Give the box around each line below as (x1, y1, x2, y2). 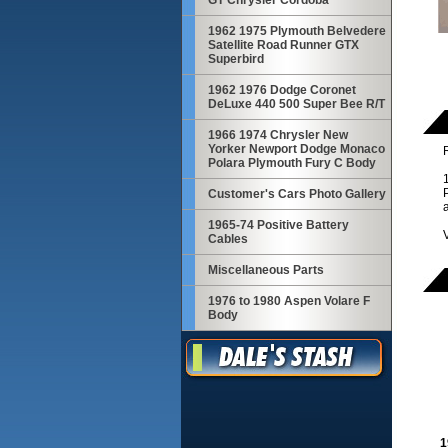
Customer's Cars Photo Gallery (207, 187, 386, 201)
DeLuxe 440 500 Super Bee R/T (207, 97, 385, 111)
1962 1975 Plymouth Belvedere (207, 24, 386, 38)
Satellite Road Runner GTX (207, 38, 359, 52)
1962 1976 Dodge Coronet (207, 83, 356, 97)
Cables (207, 232, 248, 246)
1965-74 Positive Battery (207, 218, 349, 232)
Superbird (207, 52, 264, 66)
